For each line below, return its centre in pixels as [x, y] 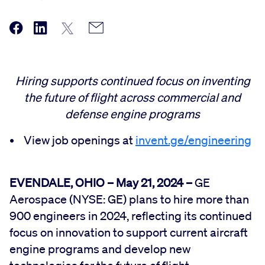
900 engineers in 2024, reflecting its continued [131, 216]
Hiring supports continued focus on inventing [132, 81]
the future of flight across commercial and [132, 97]
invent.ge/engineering [193, 140]
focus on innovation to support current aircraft [129, 232]
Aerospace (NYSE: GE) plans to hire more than [129, 199]
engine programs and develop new [100, 249]
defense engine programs [132, 114]
